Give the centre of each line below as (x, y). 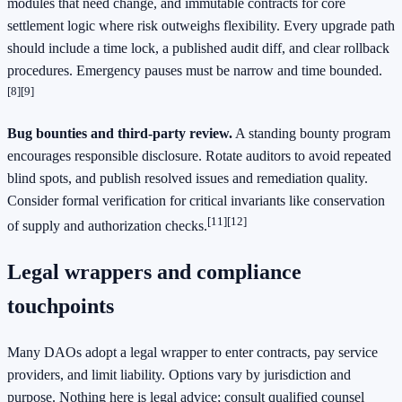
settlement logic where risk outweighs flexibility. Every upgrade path (201, 26)
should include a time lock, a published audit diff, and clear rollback (198, 48)
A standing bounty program (311, 133)
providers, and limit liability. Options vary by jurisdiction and (179, 374)
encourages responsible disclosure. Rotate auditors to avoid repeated (199, 155)
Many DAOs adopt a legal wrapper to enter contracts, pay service (192, 352)
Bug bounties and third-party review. (120, 133)
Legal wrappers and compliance (154, 271)
